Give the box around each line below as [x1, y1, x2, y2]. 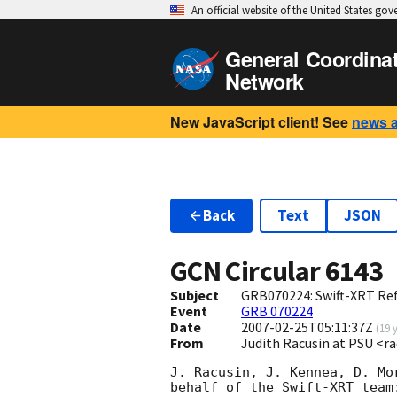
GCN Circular [170, 253, 325, 290]
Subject [170, 286, 219, 305]
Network [225, 66, 304, 96]
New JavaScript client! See [170, 112, 348, 132]
